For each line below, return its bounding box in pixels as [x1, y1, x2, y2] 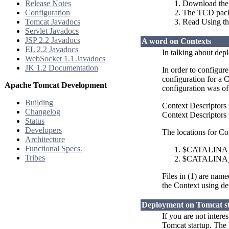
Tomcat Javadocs [25, 17, 80, 26]
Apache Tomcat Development [5, 81, 107, 89]
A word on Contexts [142, 37, 211, 46]
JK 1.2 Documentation [25, 63, 98, 72]
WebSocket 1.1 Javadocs [25, 54, 105, 63]
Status [25, 117, 44, 125]
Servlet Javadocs [25, 27, 79, 35]
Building [25, 98, 53, 107]
